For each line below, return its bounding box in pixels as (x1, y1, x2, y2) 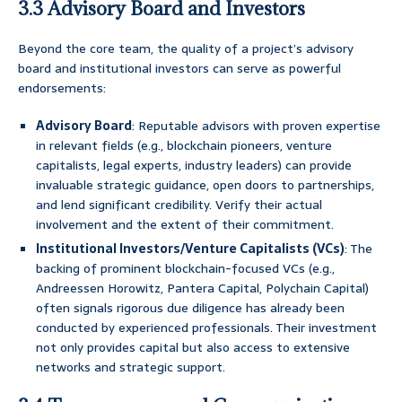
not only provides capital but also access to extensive (36, 337, 350, 358)
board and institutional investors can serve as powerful (18, 58, 341, 79)
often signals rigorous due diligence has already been (36, 298, 345, 319)
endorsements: (18, 78, 106, 99)
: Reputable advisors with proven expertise (132, 116, 380, 136)
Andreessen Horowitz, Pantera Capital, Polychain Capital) (36, 278, 369, 299)
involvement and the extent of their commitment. (36, 214, 334, 235)
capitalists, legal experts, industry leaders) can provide (36, 155, 352, 176)
